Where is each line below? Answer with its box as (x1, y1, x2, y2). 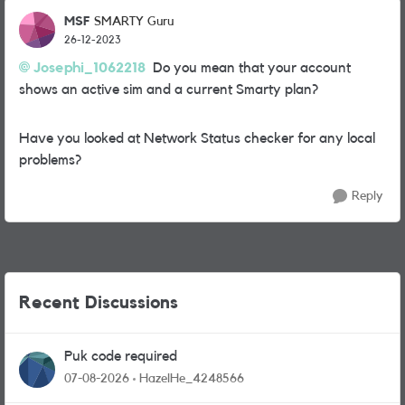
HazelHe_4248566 (139, 372, 244, 385)
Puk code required (64, 349, 177, 363)
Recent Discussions (19, 294, 178, 312)
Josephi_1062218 (33, 61, 146, 75)
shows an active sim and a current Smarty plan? (19, 82, 318, 97)
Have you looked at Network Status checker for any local (19, 131, 375, 146)
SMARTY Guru (94, 15, 174, 28)
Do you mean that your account (146, 61, 351, 75)
